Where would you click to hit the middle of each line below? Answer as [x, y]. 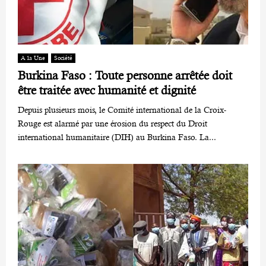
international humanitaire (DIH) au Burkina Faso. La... [117, 137]
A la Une [33, 58]
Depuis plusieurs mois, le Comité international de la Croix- [122, 110]
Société [63, 58]
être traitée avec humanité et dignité [107, 90]
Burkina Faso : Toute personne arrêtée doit [125, 75]
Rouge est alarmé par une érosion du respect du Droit [113, 123]
